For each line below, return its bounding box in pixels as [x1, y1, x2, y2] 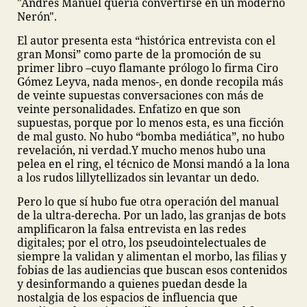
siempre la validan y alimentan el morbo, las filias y [17, 249, 286, 264]
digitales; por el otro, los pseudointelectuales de [17, 235, 267, 250]
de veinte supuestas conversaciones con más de [17, 88, 264, 103]
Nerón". [17, 9, 57, 24]
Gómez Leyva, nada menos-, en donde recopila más [17, 74, 283, 89]
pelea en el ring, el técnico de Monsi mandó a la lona [17, 156, 290, 171]
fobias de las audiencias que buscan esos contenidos [17, 262, 287, 278]
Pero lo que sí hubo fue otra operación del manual [17, 194, 279, 209]
